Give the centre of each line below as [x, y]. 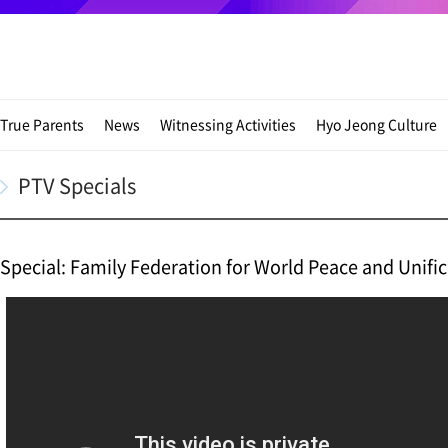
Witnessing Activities [228, 124]
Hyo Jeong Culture [376, 124]
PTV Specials [77, 185]
